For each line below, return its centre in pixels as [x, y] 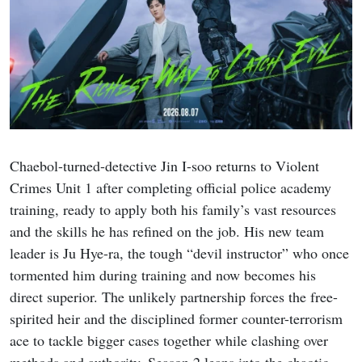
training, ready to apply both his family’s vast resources [173, 210]
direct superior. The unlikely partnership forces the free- [174, 297]
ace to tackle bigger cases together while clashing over [169, 341]
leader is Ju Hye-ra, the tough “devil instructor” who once [179, 253]
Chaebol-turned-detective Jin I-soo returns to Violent [164, 166]
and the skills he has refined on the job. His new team [167, 232]
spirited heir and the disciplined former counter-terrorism [176, 319]
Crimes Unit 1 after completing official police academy [170, 188]
